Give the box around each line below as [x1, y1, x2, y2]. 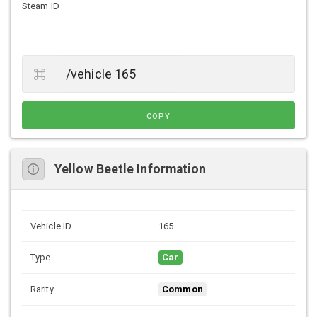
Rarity [30, 284, 54, 295]
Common [162, 284, 203, 295]
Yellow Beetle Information [54, 161, 207, 176]
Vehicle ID [30, 221, 71, 232]
